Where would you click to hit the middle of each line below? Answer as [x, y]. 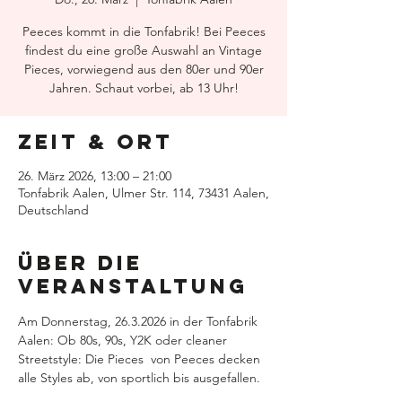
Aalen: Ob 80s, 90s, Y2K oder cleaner [124, 340]
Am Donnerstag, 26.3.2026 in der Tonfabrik [140, 321]
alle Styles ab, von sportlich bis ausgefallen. [141, 378]
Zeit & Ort [96, 142]
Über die [80, 263]
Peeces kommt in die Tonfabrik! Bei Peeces [144, 31]
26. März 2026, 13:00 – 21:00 [95, 176]
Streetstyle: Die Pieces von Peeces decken [141, 359]
